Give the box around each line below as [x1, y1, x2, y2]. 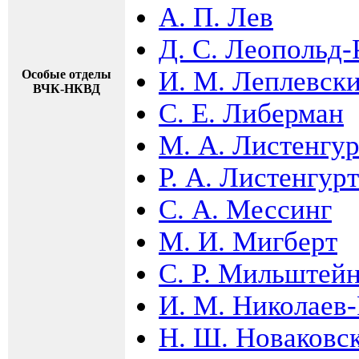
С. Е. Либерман [159, 97, 344, 129]
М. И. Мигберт [159, 225, 337, 257]
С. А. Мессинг [159, 193, 332, 225]
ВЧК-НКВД [33, 81, 100, 95]
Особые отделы [22, 67, 111, 81]
